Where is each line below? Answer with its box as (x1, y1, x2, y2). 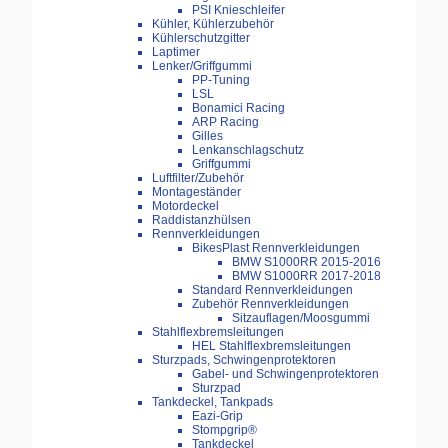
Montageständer (152, 185, 241, 200)
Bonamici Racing (192, 101, 285, 116)
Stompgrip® (192, 423, 257, 438)
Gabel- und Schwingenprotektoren (192, 367, 379, 382)
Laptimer (152, 45, 200, 60)
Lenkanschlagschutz (192, 143, 304, 158)
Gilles (192, 129, 223, 144)
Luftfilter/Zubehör (152, 171, 244, 186)
